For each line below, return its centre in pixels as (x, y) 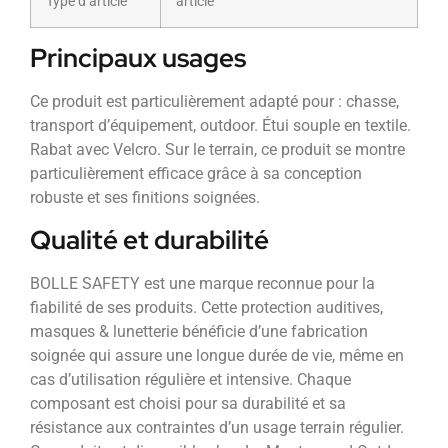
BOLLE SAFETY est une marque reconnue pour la (202, 283)
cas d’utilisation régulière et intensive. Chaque (190, 379)
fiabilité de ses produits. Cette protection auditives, (206, 307)
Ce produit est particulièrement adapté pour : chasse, (214, 102)
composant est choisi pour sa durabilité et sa (188, 403)
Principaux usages (138, 58)
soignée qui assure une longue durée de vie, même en (217, 355)
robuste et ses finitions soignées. (145, 198)
